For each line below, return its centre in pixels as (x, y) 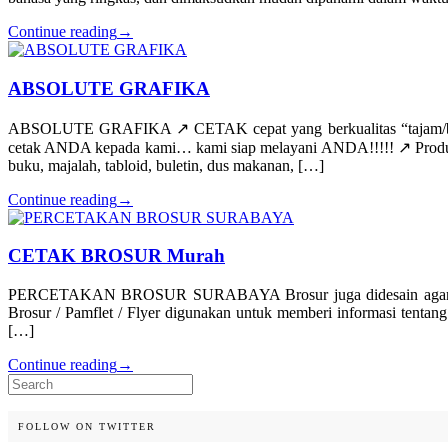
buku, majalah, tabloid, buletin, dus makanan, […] (166, 165)
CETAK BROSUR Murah (116, 256)
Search (28, 382)
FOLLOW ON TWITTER (87, 427)
